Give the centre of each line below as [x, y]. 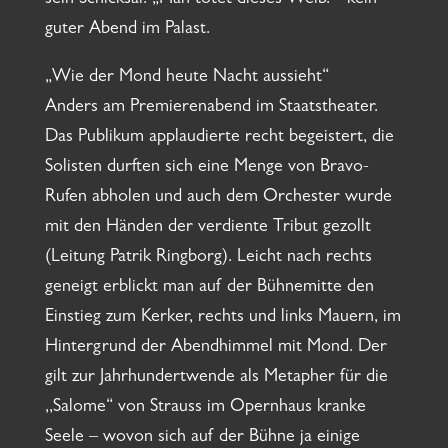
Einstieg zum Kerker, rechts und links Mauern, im [222, 318]
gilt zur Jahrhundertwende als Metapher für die [216, 378]
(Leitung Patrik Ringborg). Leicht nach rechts [208, 258]
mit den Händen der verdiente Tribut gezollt [207, 228]
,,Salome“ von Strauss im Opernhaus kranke [205, 408]
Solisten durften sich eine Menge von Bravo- [206, 168]
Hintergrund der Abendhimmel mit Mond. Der [215, 348]
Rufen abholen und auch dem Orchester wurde [218, 198]
